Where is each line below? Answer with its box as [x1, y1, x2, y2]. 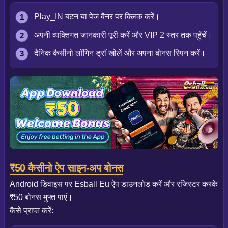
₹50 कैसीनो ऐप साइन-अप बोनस [10, 162, 123, 174]
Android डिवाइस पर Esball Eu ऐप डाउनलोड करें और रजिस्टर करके [10, 180, 218, 189]
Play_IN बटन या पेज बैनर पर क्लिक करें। [34, 12, 160, 21]
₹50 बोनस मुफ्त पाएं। [10, 193, 73, 202]
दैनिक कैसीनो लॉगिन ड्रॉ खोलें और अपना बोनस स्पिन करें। [34, 48, 206, 58]
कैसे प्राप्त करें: [10, 206, 53, 215]
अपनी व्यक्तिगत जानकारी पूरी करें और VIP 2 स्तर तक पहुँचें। [34, 30, 212, 39]
